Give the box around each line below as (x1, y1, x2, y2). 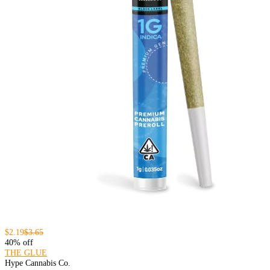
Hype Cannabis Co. (5, 258, 71, 268)
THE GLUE (5, 248, 47, 258)
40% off (5, 237, 33, 248)
